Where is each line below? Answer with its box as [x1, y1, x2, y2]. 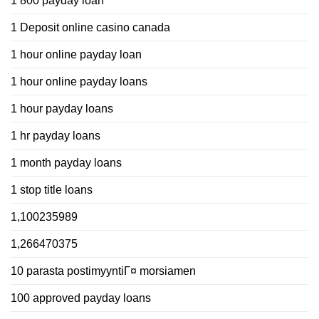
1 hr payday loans [11, 129, 100, 142]
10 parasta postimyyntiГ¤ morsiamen [11, 264, 196, 277]
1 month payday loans [11, 156, 122, 169]
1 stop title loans [11, 183, 93, 196]
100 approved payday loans [11, 291, 151, 304]
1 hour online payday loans [11, 75, 147, 88]
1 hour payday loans [11, 102, 113, 115]
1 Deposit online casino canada [11, 21, 170, 33]
